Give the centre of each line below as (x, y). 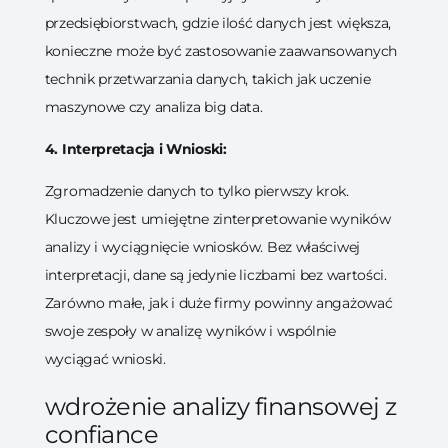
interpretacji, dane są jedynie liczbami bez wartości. (215, 275)
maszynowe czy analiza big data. (153, 107)
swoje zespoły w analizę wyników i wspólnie (190, 331)
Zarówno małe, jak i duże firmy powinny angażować (218, 303)
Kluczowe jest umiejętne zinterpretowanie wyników (217, 219)
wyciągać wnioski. (105, 359)
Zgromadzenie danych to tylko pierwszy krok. (196, 191)
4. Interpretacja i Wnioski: (135, 149)
